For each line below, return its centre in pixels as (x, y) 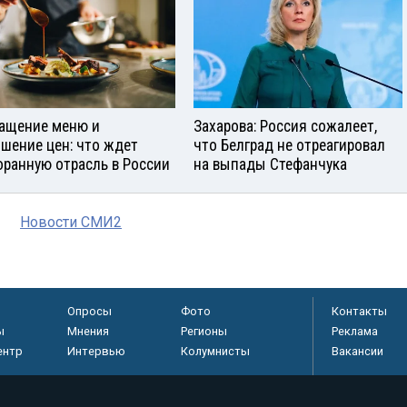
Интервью (96, 351)
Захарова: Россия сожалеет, (285, 126)
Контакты (359, 311)
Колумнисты (215, 351)
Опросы (89, 311)
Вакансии (357, 351)
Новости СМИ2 (71, 222)
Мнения (88, 331)
